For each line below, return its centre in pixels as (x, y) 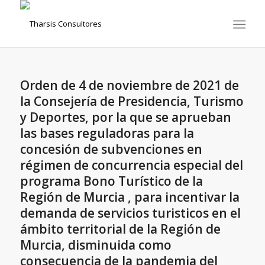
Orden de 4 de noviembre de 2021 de (129, 85)
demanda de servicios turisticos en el (130, 213)
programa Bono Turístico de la (111, 181)
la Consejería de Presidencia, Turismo (132, 101)
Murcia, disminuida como (96, 245)
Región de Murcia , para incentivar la (130, 197)
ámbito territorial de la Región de (120, 229)
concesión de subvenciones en (111, 149)
